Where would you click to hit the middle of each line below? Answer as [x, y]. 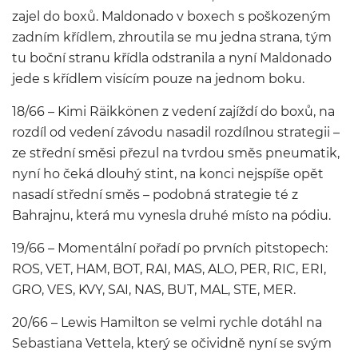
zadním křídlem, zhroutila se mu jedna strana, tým [172, 37]
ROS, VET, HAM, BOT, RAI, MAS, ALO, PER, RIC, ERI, [169, 269]
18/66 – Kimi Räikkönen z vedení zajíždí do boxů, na [173, 111]
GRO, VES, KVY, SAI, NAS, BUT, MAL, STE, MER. [154, 290]
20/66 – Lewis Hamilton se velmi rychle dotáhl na [167, 322]
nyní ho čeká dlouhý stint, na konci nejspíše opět [168, 174]
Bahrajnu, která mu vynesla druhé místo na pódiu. [171, 215]
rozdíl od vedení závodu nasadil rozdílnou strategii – [176, 132]
